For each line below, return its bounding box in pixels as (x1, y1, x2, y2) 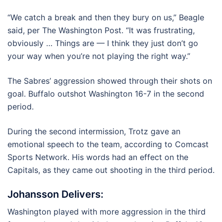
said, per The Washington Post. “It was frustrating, (7, 25, 195, 35)
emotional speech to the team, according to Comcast (7, 139, 209, 149)
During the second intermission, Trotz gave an (7, 126, 180, 136)
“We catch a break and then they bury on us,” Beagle (7, 12, 204, 22)
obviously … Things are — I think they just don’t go (7, 38, 198, 48)
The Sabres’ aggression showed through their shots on (7, 76, 212, 86)
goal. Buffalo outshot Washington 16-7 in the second (7, 89, 204, 99)
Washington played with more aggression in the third (7, 207, 206, 217)
